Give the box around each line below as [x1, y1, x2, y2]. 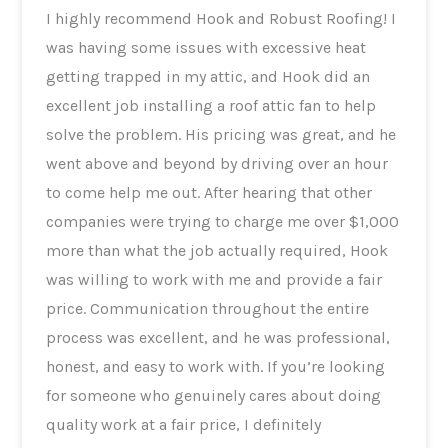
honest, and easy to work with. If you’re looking [46, 356, 268, 376]
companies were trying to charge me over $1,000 [46, 211, 400, 231]
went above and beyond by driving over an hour [46, 153, 389, 173]
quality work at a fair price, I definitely [46, 414, 322, 434]
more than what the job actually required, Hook [46, 240, 389, 260]
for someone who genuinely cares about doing [46, 385, 382, 405]
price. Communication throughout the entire [46, 298, 370, 318]
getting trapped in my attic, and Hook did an [46, 66, 371, 86]
